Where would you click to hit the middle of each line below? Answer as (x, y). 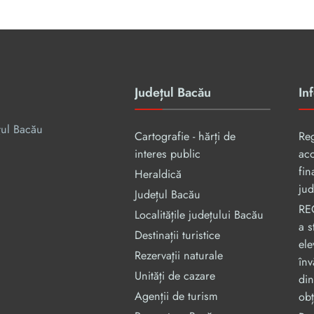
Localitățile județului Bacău (199, 215)
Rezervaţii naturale (179, 256)
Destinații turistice (177, 235)
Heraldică (158, 175)
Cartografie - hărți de (185, 137)
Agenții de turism (176, 296)
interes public (168, 154)
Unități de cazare (175, 276)
